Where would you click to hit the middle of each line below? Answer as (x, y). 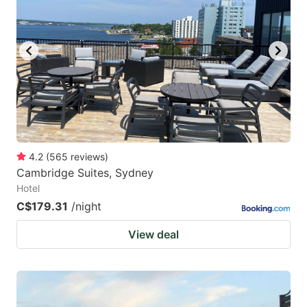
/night (86, 206)
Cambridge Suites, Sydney (85, 172)
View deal (153, 234)
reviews (88, 156)
